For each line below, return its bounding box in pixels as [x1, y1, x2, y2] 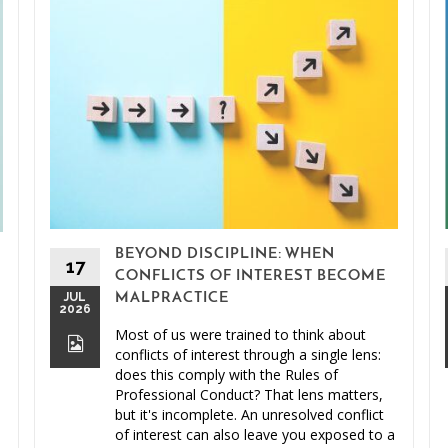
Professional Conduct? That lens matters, [115, 385, 383, 405]
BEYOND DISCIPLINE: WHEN [115, 247, 335, 263]
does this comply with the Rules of [115, 365, 338, 385]
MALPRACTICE [115, 291, 229, 307]
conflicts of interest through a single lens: [115, 345, 381, 365]
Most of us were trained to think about [115, 325, 366, 345]
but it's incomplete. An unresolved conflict [115, 405, 384, 425]
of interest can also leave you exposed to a [115, 425, 395, 445]
